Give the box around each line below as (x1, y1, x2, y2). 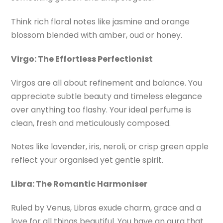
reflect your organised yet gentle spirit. (11, 154, 164, 166)
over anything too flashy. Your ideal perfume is (11, 104, 192, 115)
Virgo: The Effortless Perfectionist (11, 53, 153, 65)
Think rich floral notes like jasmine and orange (11, 16, 190, 28)
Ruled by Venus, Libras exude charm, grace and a (11, 202, 202, 214)
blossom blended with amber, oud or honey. (11, 29, 183, 41)
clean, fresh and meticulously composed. (11, 117, 171, 129)
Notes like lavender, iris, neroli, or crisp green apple (11, 141, 209, 153)
